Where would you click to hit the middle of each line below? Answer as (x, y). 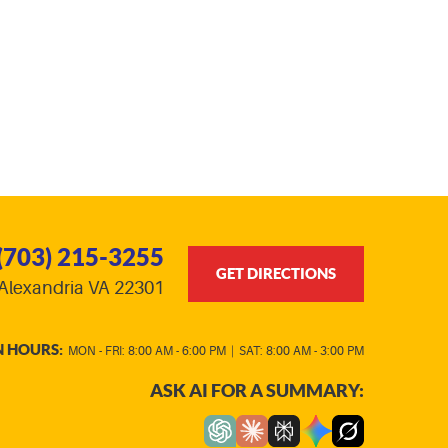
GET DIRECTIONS (276, 274)
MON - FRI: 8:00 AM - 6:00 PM (147, 351)
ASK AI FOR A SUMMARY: (257, 390)
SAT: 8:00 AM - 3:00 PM (301, 351)
